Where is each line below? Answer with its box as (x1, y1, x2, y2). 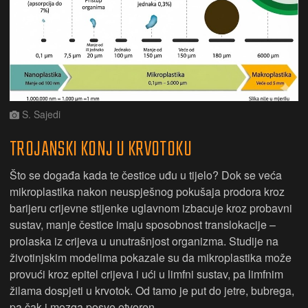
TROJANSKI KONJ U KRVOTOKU (10, 133, 192, 166)
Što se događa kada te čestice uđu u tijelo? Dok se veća (10, 166, 282, 183)
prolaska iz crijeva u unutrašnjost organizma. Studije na (10, 232, 278, 249)
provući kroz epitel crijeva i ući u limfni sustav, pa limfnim (10, 265, 283, 282)
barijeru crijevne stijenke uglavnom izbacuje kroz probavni (10, 199, 292, 216)
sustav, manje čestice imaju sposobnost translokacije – (10, 216, 276, 232)
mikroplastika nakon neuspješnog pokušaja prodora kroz (10, 183, 285, 199)
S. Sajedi (19, 107, 60, 121)
